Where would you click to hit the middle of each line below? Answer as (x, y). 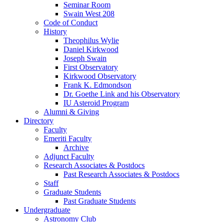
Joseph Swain (85, 58)
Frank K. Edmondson (97, 85)
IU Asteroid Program (96, 103)
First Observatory (91, 67)
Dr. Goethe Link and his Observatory (122, 94)
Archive (76, 148)
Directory (39, 121)
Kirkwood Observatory (100, 76)
